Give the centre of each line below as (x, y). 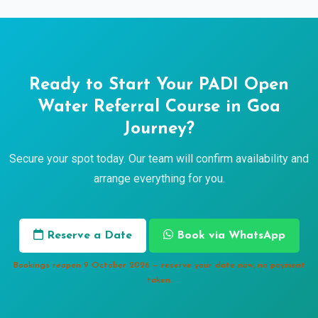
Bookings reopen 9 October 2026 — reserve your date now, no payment (159, 265)
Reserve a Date (87, 236)
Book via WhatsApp (229, 236)
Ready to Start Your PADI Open (159, 85)
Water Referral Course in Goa (159, 107)
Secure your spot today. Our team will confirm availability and (159, 159)
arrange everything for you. (159, 179)
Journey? (159, 129)
